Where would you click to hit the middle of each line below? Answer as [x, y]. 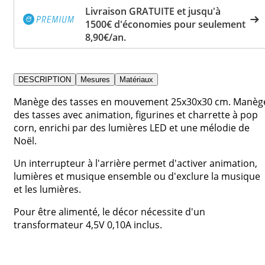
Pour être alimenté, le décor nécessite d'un [109, 211]
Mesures [95, 79]
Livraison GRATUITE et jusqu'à [153, 11]
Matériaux [136, 79]
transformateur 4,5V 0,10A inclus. [88, 224]
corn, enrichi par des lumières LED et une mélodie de [132, 127]
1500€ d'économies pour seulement [165, 24]
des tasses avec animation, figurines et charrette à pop [136, 114]
